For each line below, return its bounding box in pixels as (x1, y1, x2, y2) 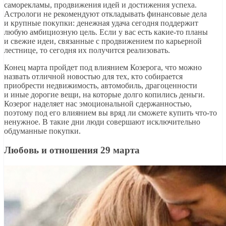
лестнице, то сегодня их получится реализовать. (4, 45, 170, 54)
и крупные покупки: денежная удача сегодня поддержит (4, 18, 198, 27)
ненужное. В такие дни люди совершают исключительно (4, 117, 200, 126)
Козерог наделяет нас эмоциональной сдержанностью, (4, 99, 192, 108)
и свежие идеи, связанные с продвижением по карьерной (4, 36, 202, 45)
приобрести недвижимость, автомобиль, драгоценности (4, 81, 197, 90)
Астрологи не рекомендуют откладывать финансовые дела (4, 9, 207, 18)
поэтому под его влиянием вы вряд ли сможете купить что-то (4, 108, 217, 117)
